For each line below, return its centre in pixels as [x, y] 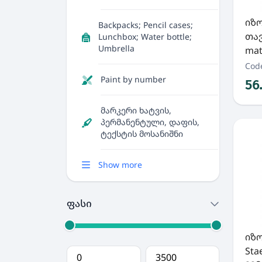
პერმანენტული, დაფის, [150, 122]
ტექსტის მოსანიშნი [142, 134]
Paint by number [133, 79]
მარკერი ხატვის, [136, 110]
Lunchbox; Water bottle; [145, 37]
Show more [120, 165]
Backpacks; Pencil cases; [146, 25]
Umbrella [116, 48]
